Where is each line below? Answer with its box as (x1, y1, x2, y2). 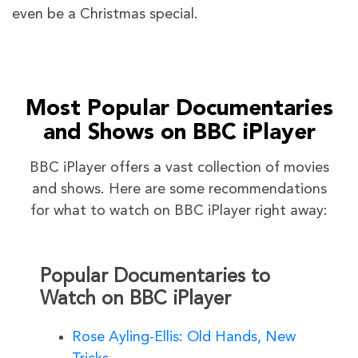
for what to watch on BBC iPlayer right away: (30, 203, 328, 218)
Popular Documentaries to (40, 267, 270, 287)
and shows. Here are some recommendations (31, 181, 327, 197)
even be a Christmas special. (12, 6, 198, 22)
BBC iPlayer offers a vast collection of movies (29, 160, 329, 175)
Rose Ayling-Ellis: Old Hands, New (72, 329, 296, 344)
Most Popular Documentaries (25, 97, 333, 121)
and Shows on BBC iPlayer (42, 121, 316, 145)
